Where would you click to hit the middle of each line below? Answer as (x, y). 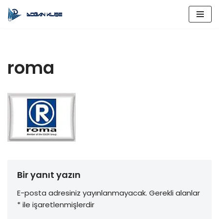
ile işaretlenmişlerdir (57, 205)
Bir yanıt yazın (49, 175)
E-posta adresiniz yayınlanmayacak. (82, 193)
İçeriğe (20, 26)
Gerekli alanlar (175, 193)
